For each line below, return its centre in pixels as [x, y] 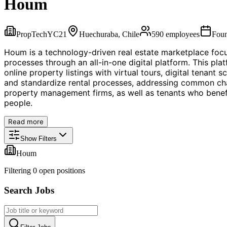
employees [182, 34]
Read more [26, 121]
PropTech [32, 34]
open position [60, 170]
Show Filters [39, 138]
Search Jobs [29, 190]
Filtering [18, 170]
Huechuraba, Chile [109, 34]
